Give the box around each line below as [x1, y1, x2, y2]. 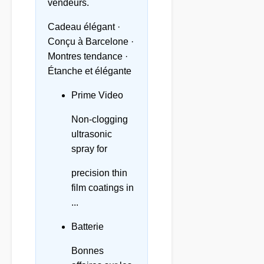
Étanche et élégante [48, 66, 131, 77]
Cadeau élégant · [48, 22, 120, 32]
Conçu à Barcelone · [48, 37, 134, 47]
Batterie [71, 222, 104, 232]
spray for [71, 144, 107, 154]
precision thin [71, 168, 127, 179]
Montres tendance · [48, 51, 128, 62]
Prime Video [71, 90, 123, 101]
